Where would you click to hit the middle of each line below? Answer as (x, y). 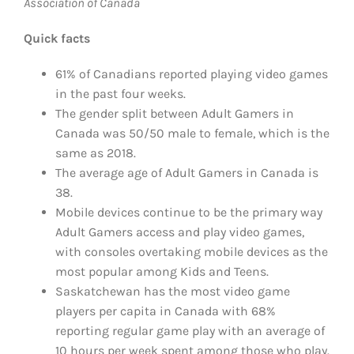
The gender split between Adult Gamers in (175, 113)
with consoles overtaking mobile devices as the (192, 252)
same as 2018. (96, 153)
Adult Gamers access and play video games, (180, 232)
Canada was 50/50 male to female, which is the (192, 133)
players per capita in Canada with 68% (166, 311)
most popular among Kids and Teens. (162, 271)
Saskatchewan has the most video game (173, 291)
